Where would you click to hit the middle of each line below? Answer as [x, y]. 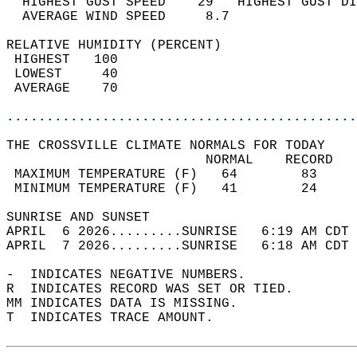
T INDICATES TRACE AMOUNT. [118, 318]
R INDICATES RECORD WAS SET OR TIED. [158, 289]
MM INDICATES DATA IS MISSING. [130, 304]
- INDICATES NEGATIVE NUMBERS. [134, 275]
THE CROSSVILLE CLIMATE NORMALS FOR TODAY [174, 146]
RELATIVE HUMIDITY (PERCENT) [122, 45]
